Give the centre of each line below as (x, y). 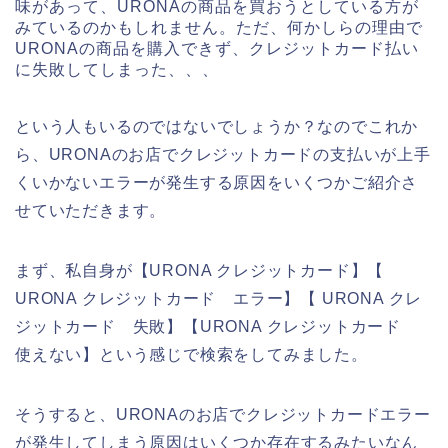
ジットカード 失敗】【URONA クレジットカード (216, 327)
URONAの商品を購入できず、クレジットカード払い (217, 49)
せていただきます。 (91, 211)
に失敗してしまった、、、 (117, 70)
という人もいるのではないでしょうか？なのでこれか (217, 127)
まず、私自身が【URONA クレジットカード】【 (200, 271)
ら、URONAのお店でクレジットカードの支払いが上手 (223, 155)
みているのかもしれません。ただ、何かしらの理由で (219, 28)
